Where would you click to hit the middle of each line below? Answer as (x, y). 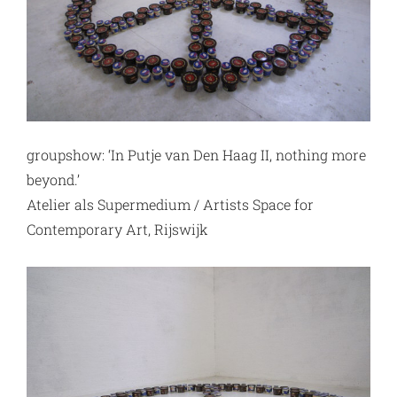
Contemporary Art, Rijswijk (117, 230)
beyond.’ (53, 180)
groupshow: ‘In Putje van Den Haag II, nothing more (196, 155)
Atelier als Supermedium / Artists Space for (170, 205)
